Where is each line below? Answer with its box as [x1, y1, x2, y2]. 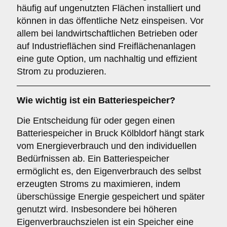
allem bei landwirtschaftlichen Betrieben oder [17, 28, 198, 39]
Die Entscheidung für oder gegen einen [17, 116, 175, 126]
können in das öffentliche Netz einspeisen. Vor [17, 16, 204, 26]
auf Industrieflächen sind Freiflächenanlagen [17, 41, 196, 51]
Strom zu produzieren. [17, 66, 106, 77]
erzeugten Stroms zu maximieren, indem [17, 179, 180, 189]
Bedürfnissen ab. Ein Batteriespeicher [17, 154, 169, 164]
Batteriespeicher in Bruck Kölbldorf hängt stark [17, 128, 204, 138]
